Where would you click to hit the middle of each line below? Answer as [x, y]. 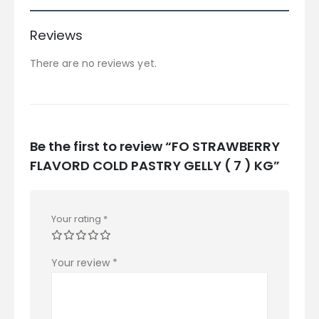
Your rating [77, 219]
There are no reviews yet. [93, 64]
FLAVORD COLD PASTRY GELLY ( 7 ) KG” [155, 165]
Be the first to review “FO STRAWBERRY [155, 146]
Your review [82, 262]
